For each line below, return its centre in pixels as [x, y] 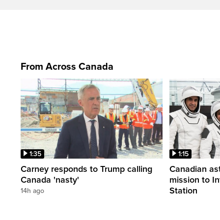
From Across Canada [67, 67]
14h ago [32, 191]
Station [183, 190]
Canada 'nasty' [50, 179]
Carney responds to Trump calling [86, 169]
